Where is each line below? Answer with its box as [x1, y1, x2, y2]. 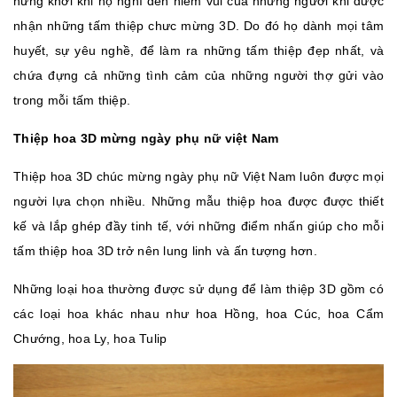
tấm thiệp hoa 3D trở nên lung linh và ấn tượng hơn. [13, 244, 321, 258]
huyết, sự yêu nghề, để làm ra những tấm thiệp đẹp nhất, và [13, 43, 384, 58]
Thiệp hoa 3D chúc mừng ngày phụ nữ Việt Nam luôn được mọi [13, 169, 384, 183]
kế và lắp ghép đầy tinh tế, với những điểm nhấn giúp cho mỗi [13, 219, 384, 233]
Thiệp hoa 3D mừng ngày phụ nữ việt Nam [13, 131, 279, 145]
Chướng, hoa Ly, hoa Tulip [13, 331, 167, 346]
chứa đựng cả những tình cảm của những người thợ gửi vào [13, 68, 384, 82]
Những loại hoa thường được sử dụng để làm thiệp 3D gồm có [13, 282, 384, 296]
